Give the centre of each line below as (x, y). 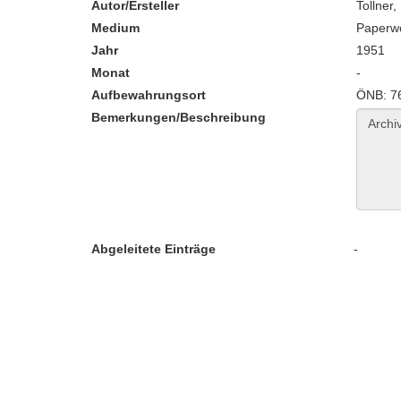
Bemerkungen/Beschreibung (179, 117)
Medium (115, 28)
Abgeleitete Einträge (154, 249)
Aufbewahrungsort (149, 95)
